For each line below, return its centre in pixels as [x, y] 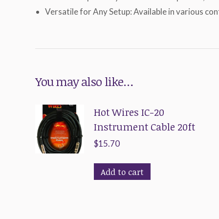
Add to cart [122, 172]
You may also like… [84, 81]
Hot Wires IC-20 [129, 112]
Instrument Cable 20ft [144, 127]
